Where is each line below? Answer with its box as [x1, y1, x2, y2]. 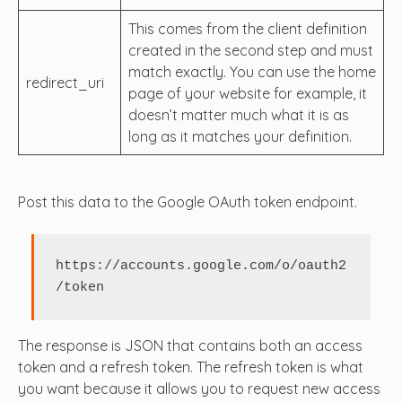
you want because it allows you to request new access [18, 379, 380, 398]
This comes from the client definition [128, 19, 367, 38]
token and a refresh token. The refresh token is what [18, 357, 363, 376]
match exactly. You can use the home [128, 62, 376, 81]
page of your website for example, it [128, 83, 367, 102]
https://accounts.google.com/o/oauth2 [56, 258, 346, 274]
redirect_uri [26, 73, 104, 92]
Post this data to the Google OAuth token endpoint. [18, 192, 357, 211]
